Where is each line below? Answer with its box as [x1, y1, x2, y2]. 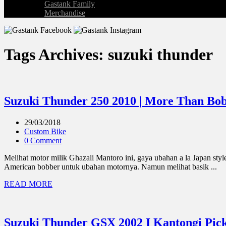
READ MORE [4, 179, 52, 188]
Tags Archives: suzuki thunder [4, 45, 213, 64]
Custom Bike [24, 127, 66, 136]
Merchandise [44, 9, 85, 17]
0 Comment [24, 136, 62, 145]
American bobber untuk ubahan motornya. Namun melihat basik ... [4, 162, 217, 171]
